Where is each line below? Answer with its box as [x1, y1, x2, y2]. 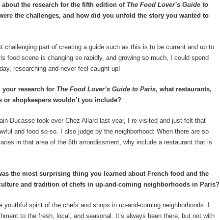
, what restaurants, [156, 85, 212, 93]
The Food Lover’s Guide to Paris [55, 85, 156, 93]
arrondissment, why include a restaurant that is [77, 138, 212, 146]
